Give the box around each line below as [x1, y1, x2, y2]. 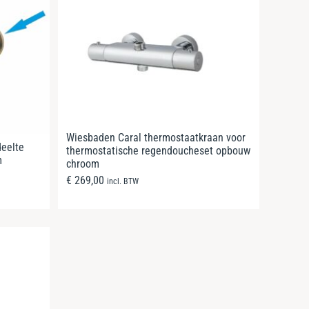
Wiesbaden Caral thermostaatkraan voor [66, 130, 246, 144]
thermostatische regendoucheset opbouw [66, 143, 250, 157]
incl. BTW [107, 176, 139, 186]
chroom [66, 157, 99, 170]
